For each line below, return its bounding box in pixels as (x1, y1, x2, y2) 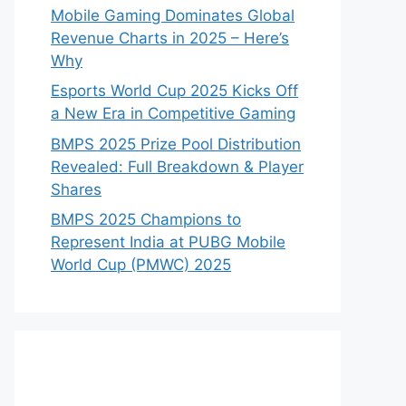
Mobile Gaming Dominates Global (51, 5, 295, 24)
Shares (51, 179, 101, 198)
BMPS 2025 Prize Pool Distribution (51, 134, 301, 153)
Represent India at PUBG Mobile (51, 233, 285, 251)
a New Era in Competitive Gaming (51, 104, 295, 122)
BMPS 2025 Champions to (51, 210, 241, 228)
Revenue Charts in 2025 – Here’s (51, 28, 289, 47)
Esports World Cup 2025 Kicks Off (51, 82, 298, 100)
